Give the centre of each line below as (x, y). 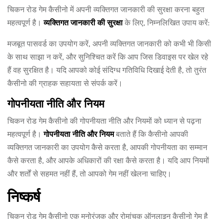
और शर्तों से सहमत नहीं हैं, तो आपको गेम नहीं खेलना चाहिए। (89, 174)
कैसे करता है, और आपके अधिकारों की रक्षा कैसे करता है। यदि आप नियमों (108, 161)
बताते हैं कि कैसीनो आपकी (151, 134)
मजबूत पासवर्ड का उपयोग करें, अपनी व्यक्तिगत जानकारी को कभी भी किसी (109, 44)
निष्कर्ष (24, 197)
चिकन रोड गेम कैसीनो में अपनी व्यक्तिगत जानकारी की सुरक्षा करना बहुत (106, 10)
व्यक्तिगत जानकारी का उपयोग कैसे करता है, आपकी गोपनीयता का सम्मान (107, 147)
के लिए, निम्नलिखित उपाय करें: (166, 23)
